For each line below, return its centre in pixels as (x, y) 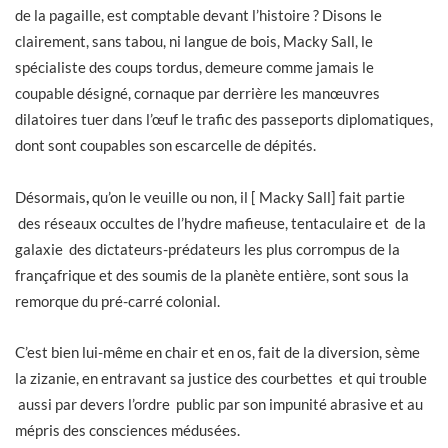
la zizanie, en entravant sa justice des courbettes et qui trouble (221, 378)
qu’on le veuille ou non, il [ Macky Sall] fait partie (248, 196)
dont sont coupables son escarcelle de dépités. (168, 145)
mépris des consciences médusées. (127, 430)
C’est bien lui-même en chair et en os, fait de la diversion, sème (217, 352)
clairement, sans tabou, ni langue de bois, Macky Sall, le (195, 41)
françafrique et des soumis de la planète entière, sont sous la (212, 274)
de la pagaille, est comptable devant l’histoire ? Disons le (198, 15)
